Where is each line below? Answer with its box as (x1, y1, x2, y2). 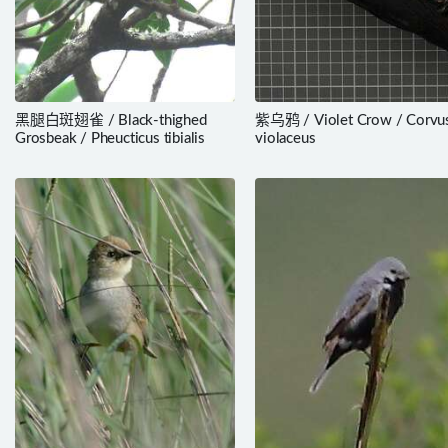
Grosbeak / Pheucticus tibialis (15, 130, 205, 146)
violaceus (255, 130, 316, 146)
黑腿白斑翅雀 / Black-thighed (15, 112, 207, 128)
